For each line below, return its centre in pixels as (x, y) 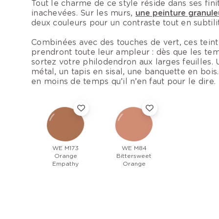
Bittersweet (134, 156)
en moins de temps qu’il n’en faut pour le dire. (124, 82)
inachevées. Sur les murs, (83, 13)
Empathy (66, 164)
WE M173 (66, 148)
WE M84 (134, 148)
